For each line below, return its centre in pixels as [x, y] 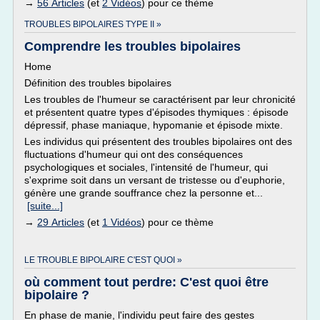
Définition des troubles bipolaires [98, 83]
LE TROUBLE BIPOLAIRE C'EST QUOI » [103, 260]
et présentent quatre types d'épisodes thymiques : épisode [156, 112]
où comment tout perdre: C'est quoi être [146, 282]
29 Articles [61, 222]
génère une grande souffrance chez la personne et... [144, 193]
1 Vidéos [122, 222]
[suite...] [45, 206]
